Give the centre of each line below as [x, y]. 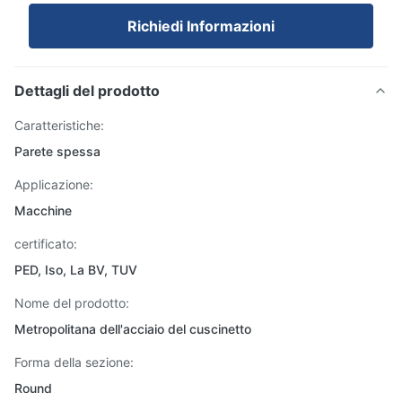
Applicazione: [54, 184]
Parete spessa [57, 151]
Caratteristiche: [59, 125]
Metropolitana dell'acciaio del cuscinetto [133, 329]
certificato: [46, 244]
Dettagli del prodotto [87, 91]
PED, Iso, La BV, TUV [76, 270]
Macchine [43, 210]
